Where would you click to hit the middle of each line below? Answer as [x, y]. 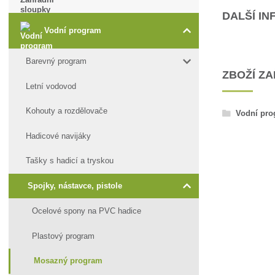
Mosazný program [68, 261]
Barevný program [56, 61]
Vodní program [73, 30]
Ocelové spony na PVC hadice [86, 211]
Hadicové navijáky [59, 136]
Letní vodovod [51, 86]
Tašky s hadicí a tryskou [70, 161]
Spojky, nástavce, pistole [75, 185]
